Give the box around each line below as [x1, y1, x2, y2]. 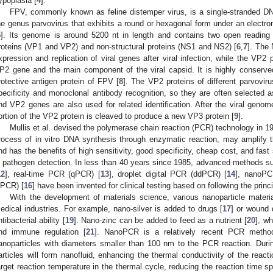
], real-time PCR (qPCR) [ [5, 169, 101, 179]
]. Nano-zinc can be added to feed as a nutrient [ [73, 216, 247, 225]
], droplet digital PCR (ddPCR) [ [108, 169, 227, 179]
